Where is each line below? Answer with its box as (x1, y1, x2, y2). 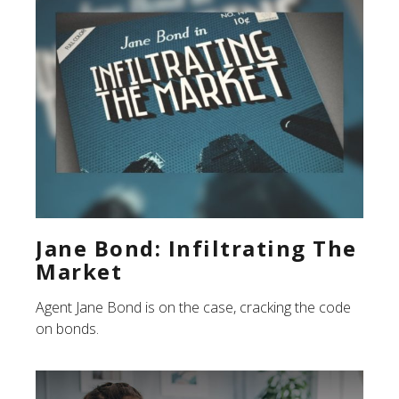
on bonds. (36, 319, 99, 339)
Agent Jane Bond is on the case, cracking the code (36, 297, 351, 318)
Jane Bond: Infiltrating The (36, 233, 357, 264)
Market (36, 256, 122, 287)
